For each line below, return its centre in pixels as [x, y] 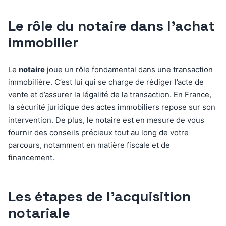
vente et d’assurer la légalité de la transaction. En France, [110, 94]
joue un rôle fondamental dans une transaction [129, 69]
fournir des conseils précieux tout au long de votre [98, 132]
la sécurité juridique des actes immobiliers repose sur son [112, 107]
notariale [39, 213]
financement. [31, 157]
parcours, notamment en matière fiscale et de [89, 145]
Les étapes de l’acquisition [99, 196]
